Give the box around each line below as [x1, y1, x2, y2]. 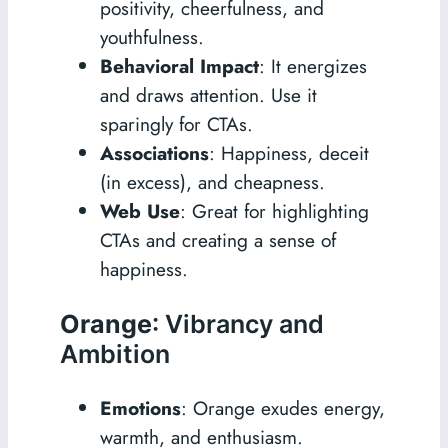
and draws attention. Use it [99, 81, 317, 110]
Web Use [99, 197, 180, 226]
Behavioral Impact [99, 52, 259, 81]
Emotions [99, 394, 181, 423]
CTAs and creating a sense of [99, 226, 336, 255]
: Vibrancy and [151, 309, 324, 340]
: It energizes [258, 52, 367, 81]
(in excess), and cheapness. [99, 168, 325, 197]
